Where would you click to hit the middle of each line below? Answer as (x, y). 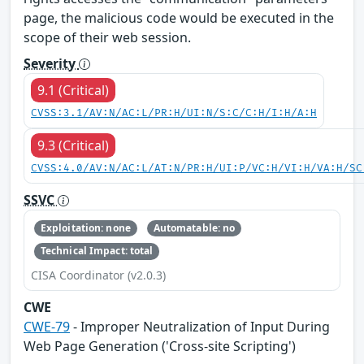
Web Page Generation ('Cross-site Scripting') (160, 346)
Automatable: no (194, 228)
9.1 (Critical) (73, 90)
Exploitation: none (85, 228)
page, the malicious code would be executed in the (179, 17)
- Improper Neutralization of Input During (200, 326)
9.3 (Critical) (73, 145)
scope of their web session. (107, 37)
